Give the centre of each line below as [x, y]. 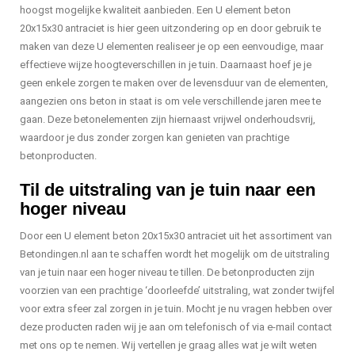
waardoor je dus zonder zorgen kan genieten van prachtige [155, 138]
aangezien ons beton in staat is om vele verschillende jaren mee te [170, 101]
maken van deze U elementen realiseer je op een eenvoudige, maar [172, 47]
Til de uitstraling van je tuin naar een [168, 190]
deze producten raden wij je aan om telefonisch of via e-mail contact [176, 327]
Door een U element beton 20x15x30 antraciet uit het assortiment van [176, 236]
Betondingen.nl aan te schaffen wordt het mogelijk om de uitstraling [175, 254]
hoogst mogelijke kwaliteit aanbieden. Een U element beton [155, 10]
